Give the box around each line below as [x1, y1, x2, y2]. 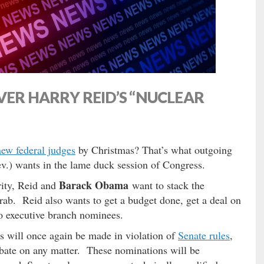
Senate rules [178, 227, 230, 242]
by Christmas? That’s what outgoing [75, 142, 232, 157]
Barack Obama [59, 177, 128, 193]
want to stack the [128, 177, 204, 192]
